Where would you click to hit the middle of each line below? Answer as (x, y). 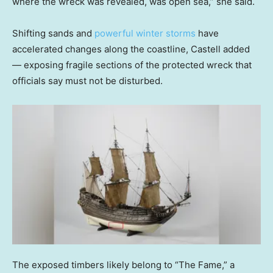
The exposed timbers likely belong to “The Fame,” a (123, 264)
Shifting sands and (53, 34)
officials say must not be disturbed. (87, 81)
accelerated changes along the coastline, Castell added (131, 49)
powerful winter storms (145, 34)
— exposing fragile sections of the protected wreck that (132, 65)
